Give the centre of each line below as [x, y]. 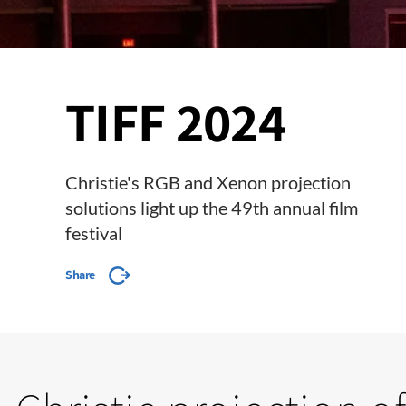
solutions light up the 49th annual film [212, 208]
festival [94, 233]
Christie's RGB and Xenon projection [208, 182]
